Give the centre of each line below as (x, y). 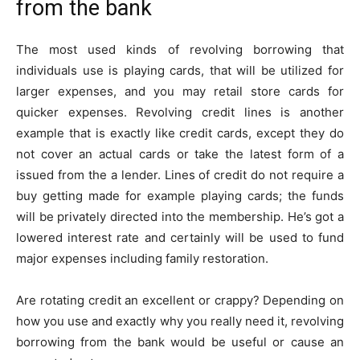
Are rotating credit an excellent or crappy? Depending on (180, 300)
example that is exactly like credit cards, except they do (180, 133)
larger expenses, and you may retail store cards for (180, 91)
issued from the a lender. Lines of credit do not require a (180, 174)
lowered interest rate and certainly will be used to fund (180, 237)
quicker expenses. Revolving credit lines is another (180, 112)
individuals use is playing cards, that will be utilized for (180, 70)
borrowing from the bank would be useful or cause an (180, 342)
